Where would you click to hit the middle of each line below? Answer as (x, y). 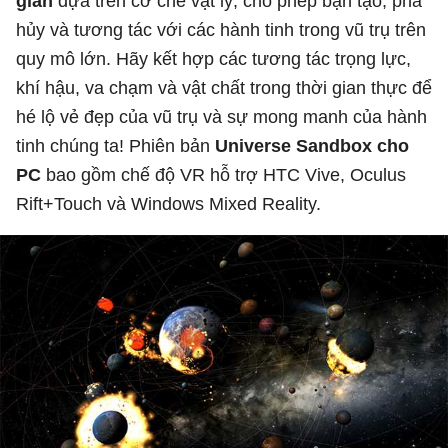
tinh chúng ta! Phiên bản (115, 145)
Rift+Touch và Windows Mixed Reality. (168, 203)
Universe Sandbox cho (312, 145)
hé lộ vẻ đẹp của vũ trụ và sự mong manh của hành (221, 116)
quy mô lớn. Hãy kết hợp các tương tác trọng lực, (213, 58)
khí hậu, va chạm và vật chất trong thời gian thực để (224, 87)
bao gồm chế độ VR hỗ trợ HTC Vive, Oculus (223, 174)
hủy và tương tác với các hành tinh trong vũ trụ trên (221, 29)
